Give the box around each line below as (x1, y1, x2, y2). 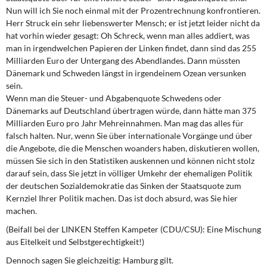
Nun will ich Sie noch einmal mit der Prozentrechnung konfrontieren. (6, 5, 260, 15)
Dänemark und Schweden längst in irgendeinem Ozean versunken (6, 68, 246, 78)
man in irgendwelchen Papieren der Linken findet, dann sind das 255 (6, 43, 256, 53)
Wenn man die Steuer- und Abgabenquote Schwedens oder (6, 93, 222, 103)
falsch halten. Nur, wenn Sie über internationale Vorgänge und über (6, 131, 253, 141)
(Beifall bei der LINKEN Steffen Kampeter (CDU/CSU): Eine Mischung (6, 224, 261, 234)
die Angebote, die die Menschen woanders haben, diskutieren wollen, (6, 143, 259, 153)
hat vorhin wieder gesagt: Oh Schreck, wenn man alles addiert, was (6, 30, 250, 41)
